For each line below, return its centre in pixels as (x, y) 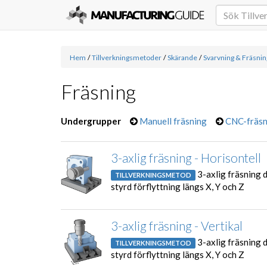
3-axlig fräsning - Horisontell (186, 157)
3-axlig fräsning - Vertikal (177, 225)
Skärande (182, 58)
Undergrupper (91, 121)
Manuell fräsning (173, 121)
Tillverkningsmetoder (127, 58)
